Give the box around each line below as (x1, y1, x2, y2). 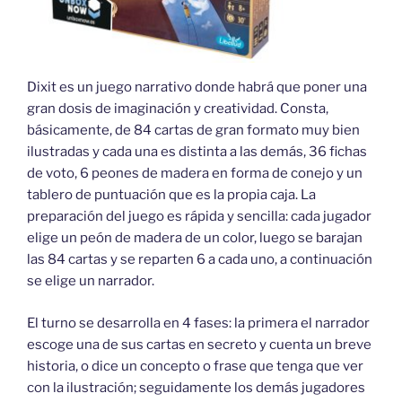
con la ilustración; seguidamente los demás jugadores (27, 379, 365, 396)
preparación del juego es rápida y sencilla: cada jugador (27, 208, 371, 224)
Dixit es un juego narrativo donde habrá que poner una (27, 79, 367, 95)
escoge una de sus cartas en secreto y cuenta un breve (27, 336, 371, 353)
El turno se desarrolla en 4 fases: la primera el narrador (27, 314, 370, 331)
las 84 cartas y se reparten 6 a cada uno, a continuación (27, 251, 372, 267)
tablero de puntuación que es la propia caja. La (27, 187, 316, 203)
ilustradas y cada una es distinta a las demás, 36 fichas (27, 144, 367, 160)
